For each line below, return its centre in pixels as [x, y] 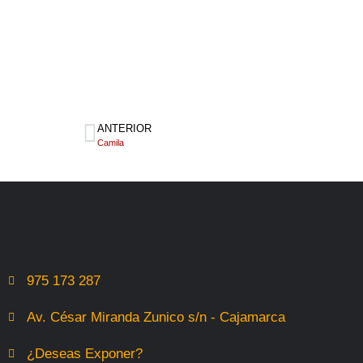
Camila [111, 142]
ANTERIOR [124, 128]
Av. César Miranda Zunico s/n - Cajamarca [156, 318]
